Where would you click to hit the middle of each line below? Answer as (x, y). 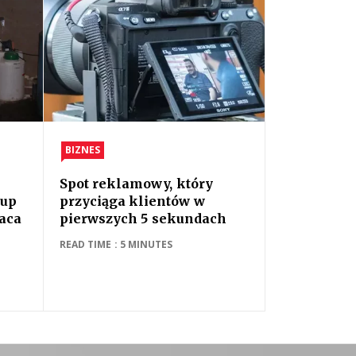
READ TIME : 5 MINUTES (116, 244)
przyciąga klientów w (132, 201)
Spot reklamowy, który (136, 184)
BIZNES (83, 150)
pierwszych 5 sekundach (143, 219)
